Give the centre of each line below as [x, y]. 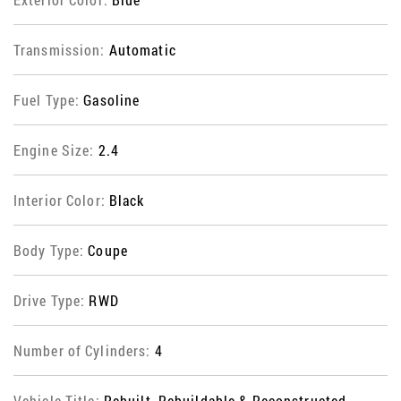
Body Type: [51, 251]
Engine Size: [56, 150]
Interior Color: [61, 200]
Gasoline [112, 100]
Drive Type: [51, 301]
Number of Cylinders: [84, 351]
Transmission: [61, 50]
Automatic [142, 50]
